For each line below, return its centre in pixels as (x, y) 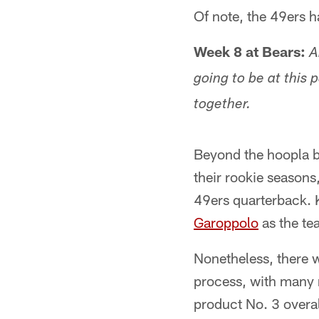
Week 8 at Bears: (250, 51)
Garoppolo (226, 222)
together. (222, 105)
